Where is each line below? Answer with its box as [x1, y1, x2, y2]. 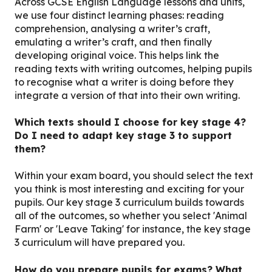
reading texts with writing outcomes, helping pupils [15, 62, 252, 75]
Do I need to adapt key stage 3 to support [15, 129, 232, 141]
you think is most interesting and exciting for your [15, 183, 244, 195]
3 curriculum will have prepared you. [15, 236, 185, 249]
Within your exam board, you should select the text [15, 169, 253, 182]
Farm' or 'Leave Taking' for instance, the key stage [15, 223, 251, 236]
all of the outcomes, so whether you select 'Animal [15, 209, 247, 222]
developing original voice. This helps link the [15, 49, 219, 61]
